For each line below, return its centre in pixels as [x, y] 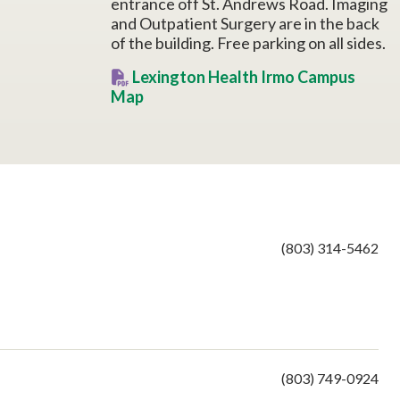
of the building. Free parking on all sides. [248, 43]
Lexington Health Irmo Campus [244, 77]
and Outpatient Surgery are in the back [245, 23]
